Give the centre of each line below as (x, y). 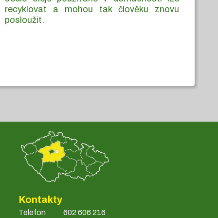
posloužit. (25, 20)
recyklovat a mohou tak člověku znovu (92, 9)
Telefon (32, 212)
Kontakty (41, 199)
